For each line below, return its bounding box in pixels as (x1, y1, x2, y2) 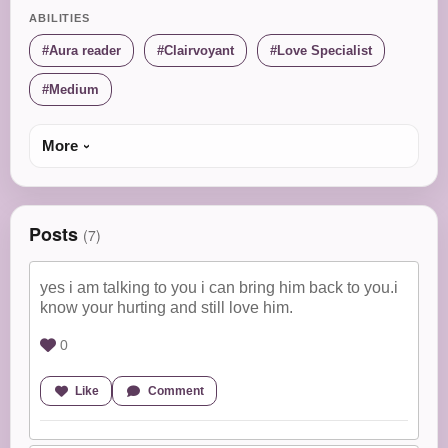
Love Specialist (277, 43, 372, 58)
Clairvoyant (164, 43, 234, 58)
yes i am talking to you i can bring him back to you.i (40, 279, 398, 296)
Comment (147, 384, 204, 398)
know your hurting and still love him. (40, 299, 293, 316)
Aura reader (49, 43, 121, 58)
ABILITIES (29, 12, 90, 24)
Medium (49, 82, 99, 97)
